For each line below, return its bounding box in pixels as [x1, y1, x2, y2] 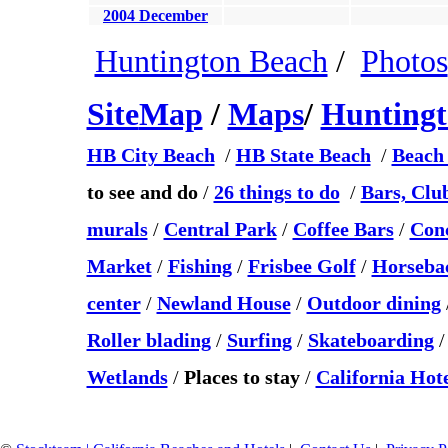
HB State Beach [235, 144, 371, 166]
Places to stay [183, 366, 300, 388]
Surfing [226, 329, 292, 351]
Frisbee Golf [247, 255, 356, 277]
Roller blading [86, 329, 211, 351]
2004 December [103, 7, 208, 24]
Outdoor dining [306, 292, 441, 314]
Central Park [163, 218, 277, 240]
